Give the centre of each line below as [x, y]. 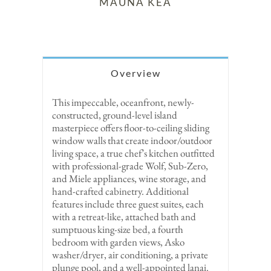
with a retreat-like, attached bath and [124, 217]
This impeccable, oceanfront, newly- [123, 103]
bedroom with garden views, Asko [118, 242]
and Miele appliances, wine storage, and [129, 179]
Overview [135, 73]
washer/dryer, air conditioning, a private [130, 255]
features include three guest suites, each [128, 204]
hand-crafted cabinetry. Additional [120, 191]
